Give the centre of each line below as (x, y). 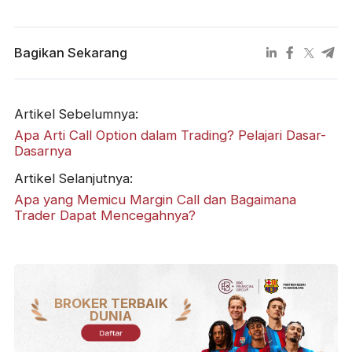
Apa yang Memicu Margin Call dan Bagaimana (155, 199)
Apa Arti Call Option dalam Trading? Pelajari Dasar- (170, 136)
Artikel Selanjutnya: (73, 178)
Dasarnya (42, 151)
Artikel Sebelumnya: (76, 114)
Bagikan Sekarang (70, 53)
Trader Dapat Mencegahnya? (104, 215)
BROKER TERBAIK (111, 304)
